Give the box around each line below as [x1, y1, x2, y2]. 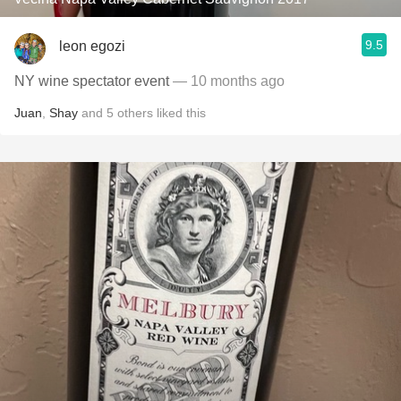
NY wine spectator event [14, 73, 169, 89]
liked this [153, 106, 206, 120]
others [117, 106, 153, 120]
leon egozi [59, 38, 125, 54]
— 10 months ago [169, 73, 285, 89]
